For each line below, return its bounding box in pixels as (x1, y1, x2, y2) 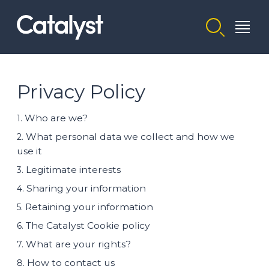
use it (17, 145, 42, 157)
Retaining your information (25, 201, 153, 213)
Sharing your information (26, 183, 146, 194)
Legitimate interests (26, 164, 121, 175)
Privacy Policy (17, 80, 145, 103)
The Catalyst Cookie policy (26, 220, 150, 231)
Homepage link (16, 15, 81, 26)
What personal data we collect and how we (26, 131, 235, 142)
